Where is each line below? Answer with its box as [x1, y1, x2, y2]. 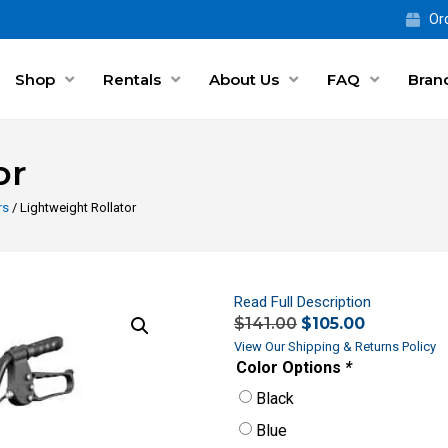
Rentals [103, 69, 161, 89]
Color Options [236, 358, 345, 378]
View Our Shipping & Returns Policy [234, 339, 436, 355]
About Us [209, 69, 279, 89]
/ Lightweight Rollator [9, 200, 136, 216]
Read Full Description [234, 293, 371, 312]
